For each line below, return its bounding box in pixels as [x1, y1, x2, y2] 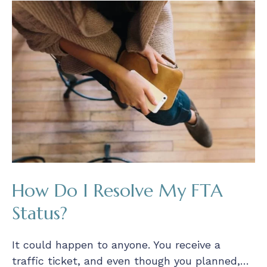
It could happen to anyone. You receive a [12, 238, 221, 252]
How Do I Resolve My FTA [12, 179, 223, 202]
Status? [12, 202, 67, 225]
